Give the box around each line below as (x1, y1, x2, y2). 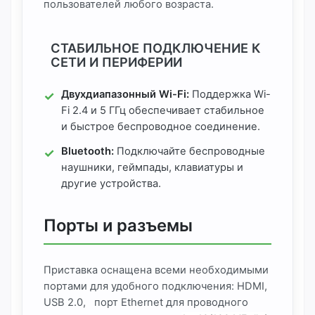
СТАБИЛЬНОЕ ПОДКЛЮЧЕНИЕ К (51, 40, 261, 56)
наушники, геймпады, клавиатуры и (61, 161, 243, 174)
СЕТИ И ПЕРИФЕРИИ (51, 54, 182, 70)
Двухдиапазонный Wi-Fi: (61, 88, 189, 101)
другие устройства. (61, 177, 161, 190)
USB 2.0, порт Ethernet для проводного (44, 296, 248, 309)
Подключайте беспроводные (114, 145, 265, 157)
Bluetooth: (61, 145, 114, 157)
